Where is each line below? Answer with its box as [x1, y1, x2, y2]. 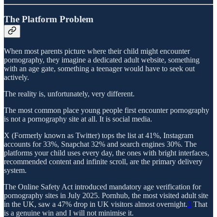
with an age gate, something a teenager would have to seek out [4, 64, 195, 73]
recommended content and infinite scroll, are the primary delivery [4, 157, 202, 166]
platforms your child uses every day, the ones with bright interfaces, [4, 148, 209, 157]
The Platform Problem [4, 14, 93, 24]
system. [4, 166, 27, 174]
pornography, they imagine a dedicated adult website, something [4, 55, 200, 64]
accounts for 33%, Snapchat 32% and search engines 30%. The [4, 139, 197, 148]
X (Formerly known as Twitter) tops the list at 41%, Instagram [4, 131, 193, 139]
